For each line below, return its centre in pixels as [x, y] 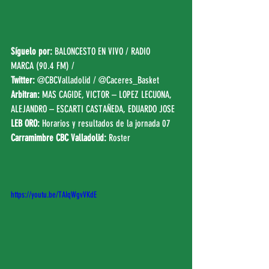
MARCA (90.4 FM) [40, 65]
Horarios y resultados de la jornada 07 [106, 123]
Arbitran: [26, 94]
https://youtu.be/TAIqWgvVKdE [54, 195]
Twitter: [23, 80]
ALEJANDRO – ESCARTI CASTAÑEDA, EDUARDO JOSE [93, 109]
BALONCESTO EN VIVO [89, 51]
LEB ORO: [25, 123]
